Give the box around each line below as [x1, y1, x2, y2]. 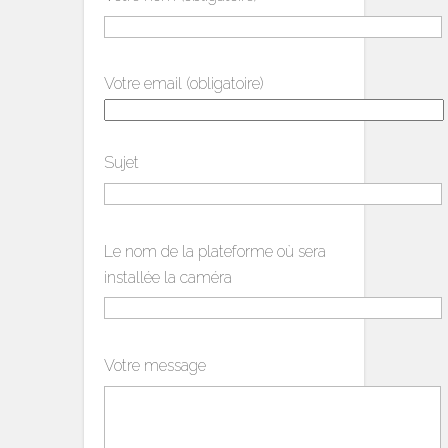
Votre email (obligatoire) [104, 74, 264, 94]
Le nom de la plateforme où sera [104, 241, 326, 261]
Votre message [104, 356, 206, 376]
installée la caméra [104, 267, 232, 287]
